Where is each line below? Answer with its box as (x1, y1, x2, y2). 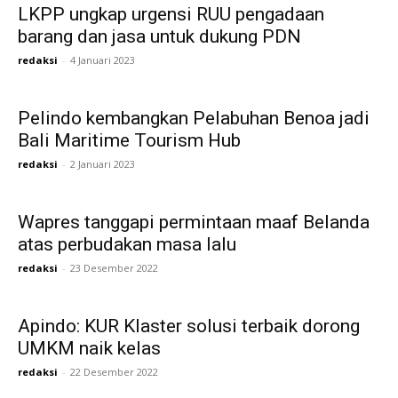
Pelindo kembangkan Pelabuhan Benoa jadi (18, 107, 370, 129)
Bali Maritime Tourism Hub (18, 129, 241, 151)
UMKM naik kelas (18, 337, 161, 359)
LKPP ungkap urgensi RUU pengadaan (18, 3, 324, 25)
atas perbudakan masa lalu (18, 233, 236, 255)
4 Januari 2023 (70, 52, 135, 67)
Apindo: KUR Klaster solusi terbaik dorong (18, 314, 360, 337)
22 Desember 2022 (70, 364, 158, 378)
